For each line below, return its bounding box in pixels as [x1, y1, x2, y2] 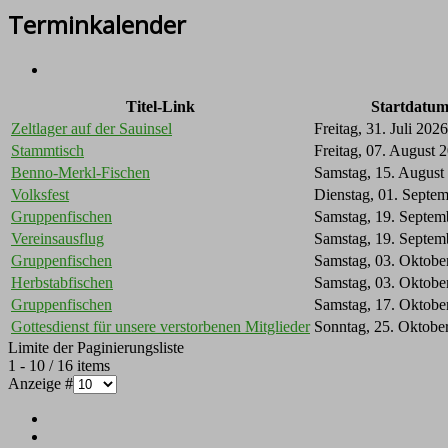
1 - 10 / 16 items [8, 357, 110, 375]
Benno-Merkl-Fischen [11, 164, 150, 182]
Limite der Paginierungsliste [8, 339, 184, 357]
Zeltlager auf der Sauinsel [11, 120, 172, 138]
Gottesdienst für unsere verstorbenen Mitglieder [11, 318, 310, 336]
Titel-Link [126, 98, 195, 116]
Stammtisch [11, 142, 84, 160]
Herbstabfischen [11, 274, 113, 292]
